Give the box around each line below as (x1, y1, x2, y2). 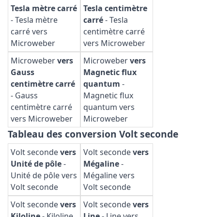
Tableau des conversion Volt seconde (8, 127, 178, 140)
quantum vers (83, 102, 135, 112)
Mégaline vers (83, 170, 135, 181)
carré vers (11, 26, 47, 37)
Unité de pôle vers (11, 170, 77, 181)
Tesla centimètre (83, 3, 147, 14)
